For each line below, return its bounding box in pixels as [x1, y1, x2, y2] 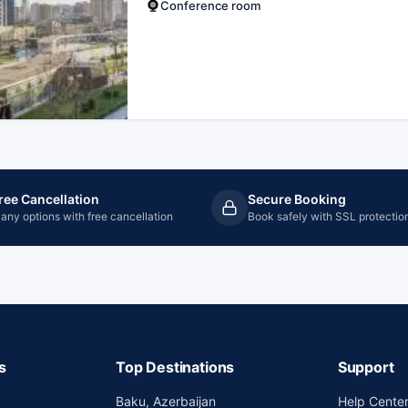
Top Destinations [115, 358, 235, 376]
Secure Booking [248, 191, 346, 207]
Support [337, 358, 394, 376]
